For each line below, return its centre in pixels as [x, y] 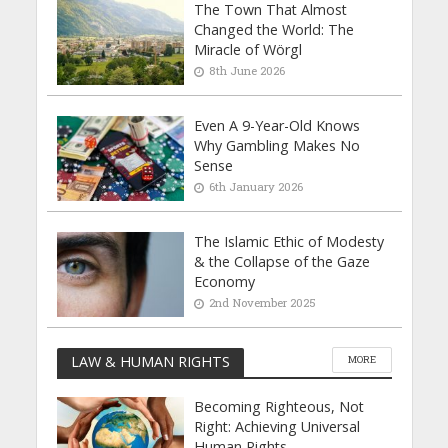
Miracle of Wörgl [248, 49]
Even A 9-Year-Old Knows [277, 125]
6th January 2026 [256, 186]
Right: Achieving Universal [277, 426]
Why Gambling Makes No [277, 145]
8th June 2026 [247, 70]
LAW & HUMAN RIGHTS [150, 362]
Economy [225, 281]
